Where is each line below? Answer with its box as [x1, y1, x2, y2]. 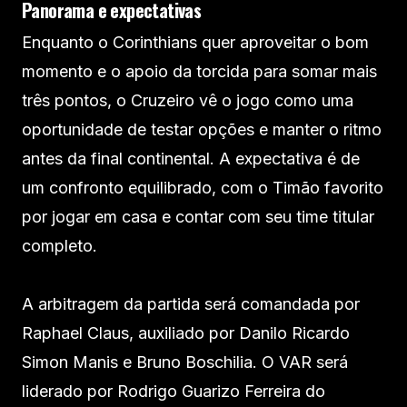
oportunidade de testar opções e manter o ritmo [22, 119, 382, 139]
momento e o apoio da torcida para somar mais [22, 61, 377, 81]
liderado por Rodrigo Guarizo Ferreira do [22, 381, 325, 401]
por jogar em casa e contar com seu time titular [22, 206, 374, 226]
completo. [22, 235, 97, 255]
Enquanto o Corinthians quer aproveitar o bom [22, 32, 369, 52]
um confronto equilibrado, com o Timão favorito [22, 177, 383, 197]
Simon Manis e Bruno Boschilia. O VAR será [22, 352, 348, 372]
